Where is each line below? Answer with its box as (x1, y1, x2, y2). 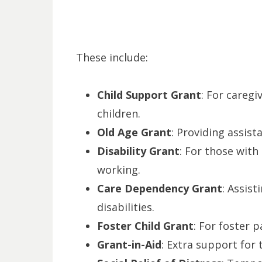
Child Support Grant (96, 88, 201, 102)
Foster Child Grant (96, 219, 194, 233)
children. (96, 106, 140, 121)
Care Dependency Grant (96, 181, 222, 196)
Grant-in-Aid (96, 237, 161, 252)
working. (96, 163, 140, 177)
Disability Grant (96, 144, 180, 158)
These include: (75, 50, 148, 65)
